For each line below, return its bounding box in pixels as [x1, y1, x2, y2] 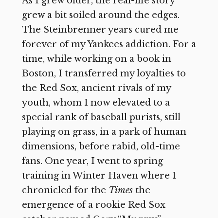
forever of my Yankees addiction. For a [21, 38, 196, 50]
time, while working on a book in [21, 53, 171, 64]
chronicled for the [21, 184, 109, 196]
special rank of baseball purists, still [21, 111, 181, 123]
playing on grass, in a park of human [21, 126, 186, 137]
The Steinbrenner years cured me [21, 24, 179, 35]
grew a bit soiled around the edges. [21, 9, 180, 20]
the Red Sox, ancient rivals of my [21, 82, 171, 93]
